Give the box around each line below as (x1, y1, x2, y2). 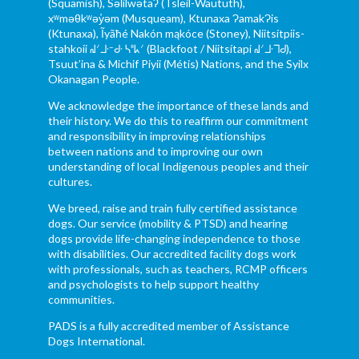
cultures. (47, 175, 92, 189)
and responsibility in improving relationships (47, 129, 266, 143)
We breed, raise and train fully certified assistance (47, 201, 297, 216)
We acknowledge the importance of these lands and (47, 99, 309, 113)
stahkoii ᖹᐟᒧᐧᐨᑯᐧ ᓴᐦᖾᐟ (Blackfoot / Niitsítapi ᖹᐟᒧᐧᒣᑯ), (47, 42, 292, 56)
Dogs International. (47, 334, 145, 349)
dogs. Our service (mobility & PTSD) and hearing (47, 216, 288, 231)
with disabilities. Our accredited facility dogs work (47, 247, 296, 261)
